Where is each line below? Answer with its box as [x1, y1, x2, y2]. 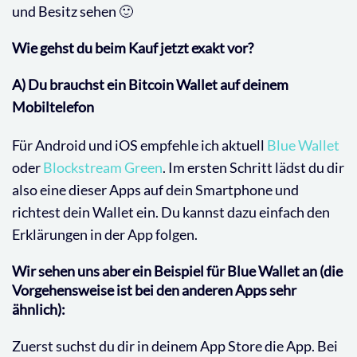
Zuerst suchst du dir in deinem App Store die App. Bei [12, 336, 338, 355]
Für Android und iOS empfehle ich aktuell [12, 135, 267, 154]
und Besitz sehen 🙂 [12, 2, 133, 20]
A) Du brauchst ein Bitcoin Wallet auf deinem [12, 75, 288, 93]
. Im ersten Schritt [163, 158, 273, 176]
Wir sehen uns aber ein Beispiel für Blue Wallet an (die [12, 261, 343, 280]
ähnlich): [12, 300, 65, 318]
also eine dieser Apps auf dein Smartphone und [12, 180, 299, 198]
